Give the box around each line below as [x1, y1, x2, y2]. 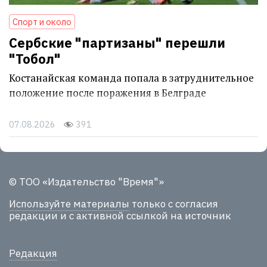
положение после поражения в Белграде [9, 86, 206, 100]
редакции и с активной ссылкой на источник [9, 209, 231, 223]
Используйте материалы [9, 197, 129, 211]
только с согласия [129, 197, 218, 211]
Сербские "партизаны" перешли [9, 34, 225, 52]
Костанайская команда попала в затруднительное [9, 71, 254, 85]
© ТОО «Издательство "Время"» [9, 175, 164, 189]
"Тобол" [9, 50, 61, 68]
